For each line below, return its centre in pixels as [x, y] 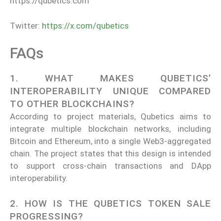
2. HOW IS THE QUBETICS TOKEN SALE [110, 203]
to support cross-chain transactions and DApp [110, 166]
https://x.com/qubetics [85, 25]
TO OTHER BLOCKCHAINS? [72, 104]
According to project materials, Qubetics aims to [110, 117]
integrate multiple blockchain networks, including [110, 129]
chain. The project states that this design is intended [110, 154]
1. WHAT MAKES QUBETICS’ [110, 78]
